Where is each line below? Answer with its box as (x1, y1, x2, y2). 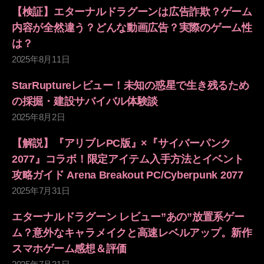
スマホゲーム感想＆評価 (12, 242, 127, 255)
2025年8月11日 (12, 54, 70, 64)
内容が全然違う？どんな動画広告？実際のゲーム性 (12, 21, 252, 34)
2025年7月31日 (12, 185, 70, 196)
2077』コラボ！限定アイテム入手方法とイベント (12, 153, 244, 165)
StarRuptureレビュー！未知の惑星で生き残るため (12, 79, 249, 91)
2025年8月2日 (12, 111, 65, 122)
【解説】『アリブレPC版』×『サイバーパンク (12, 137, 232, 149)
